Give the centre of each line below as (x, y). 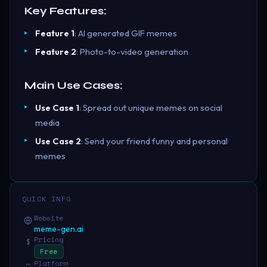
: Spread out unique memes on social (150, 107)
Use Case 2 (58, 141)
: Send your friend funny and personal (154, 141)
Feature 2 (55, 51)
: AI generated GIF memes (125, 33)
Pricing (49, 239)
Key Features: (66, 10)
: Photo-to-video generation (132, 51)
